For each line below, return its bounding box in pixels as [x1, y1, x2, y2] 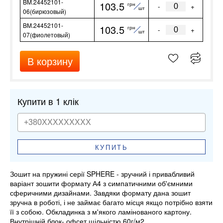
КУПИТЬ [95, 142, 128, 152]
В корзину [27, 54, 73, 68]
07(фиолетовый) [23, 30, 70, 39]
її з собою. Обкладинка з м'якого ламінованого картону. [10, 207, 192, 217]
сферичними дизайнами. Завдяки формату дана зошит [10, 188, 191, 198]
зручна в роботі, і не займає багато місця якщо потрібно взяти [10, 197, 213, 208]
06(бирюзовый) [23, 6, 66, 15]
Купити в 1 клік [17, 94, 79, 108]
